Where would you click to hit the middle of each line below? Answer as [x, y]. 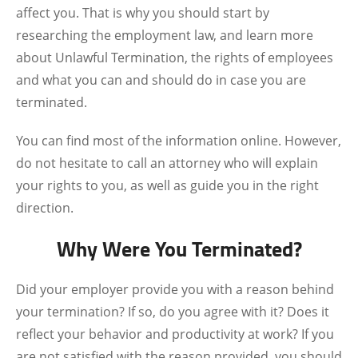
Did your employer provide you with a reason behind [175, 289]
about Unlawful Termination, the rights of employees [175, 58]
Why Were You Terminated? [179, 249]
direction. [45, 208]
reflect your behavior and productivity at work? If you [175, 334]
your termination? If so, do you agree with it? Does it [173, 312]
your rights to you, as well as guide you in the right [167, 185]
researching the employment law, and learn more [165, 35]
